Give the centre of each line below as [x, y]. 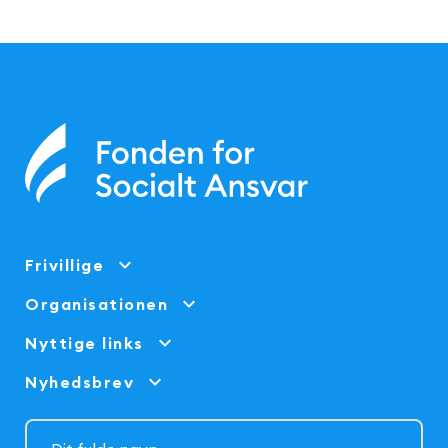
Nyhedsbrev [79, 382]
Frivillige [64, 265]
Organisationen [96, 304]
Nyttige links [84, 343]
